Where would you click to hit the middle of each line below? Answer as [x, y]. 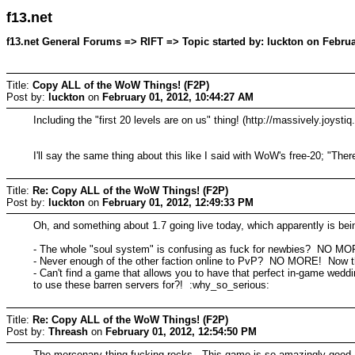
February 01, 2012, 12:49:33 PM [178, 202]
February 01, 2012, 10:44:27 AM [178, 97]
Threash [68, 331]
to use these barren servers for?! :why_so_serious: [152, 284]
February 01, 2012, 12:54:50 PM [181, 331]
